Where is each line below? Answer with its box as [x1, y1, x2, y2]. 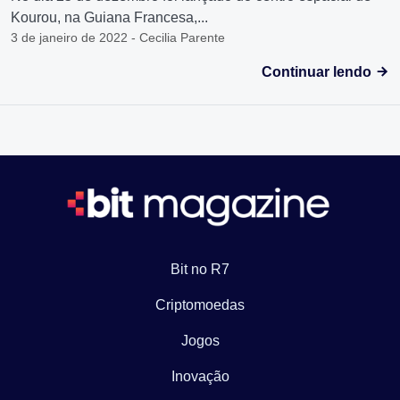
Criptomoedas [155, 297, 245, 313]
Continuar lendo [262, 64, 375, 80]
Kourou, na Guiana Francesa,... [11, 10, 208, 26]
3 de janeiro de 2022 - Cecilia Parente [11, 30, 225, 46]
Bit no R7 [171, 262, 229, 278]
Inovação [171, 369, 229, 385]
